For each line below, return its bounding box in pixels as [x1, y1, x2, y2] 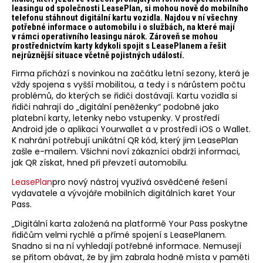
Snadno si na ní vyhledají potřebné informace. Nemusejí [12, 240, 241, 252]
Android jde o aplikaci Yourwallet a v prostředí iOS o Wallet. [12, 123, 251, 136]
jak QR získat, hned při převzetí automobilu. [12, 157, 188, 169]
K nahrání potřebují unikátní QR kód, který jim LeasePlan [12, 134, 238, 147]
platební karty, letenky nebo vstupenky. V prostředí [12, 112, 220, 124]
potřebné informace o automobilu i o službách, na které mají [12, 22, 235, 33]
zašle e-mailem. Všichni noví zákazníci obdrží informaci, [12, 146, 240, 158]
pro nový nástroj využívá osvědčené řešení [52, 176, 227, 188]
